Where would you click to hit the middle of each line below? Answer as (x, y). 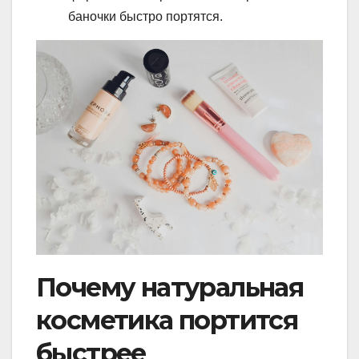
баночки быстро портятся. (145, 16)
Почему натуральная (170, 288)
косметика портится (167, 321)
